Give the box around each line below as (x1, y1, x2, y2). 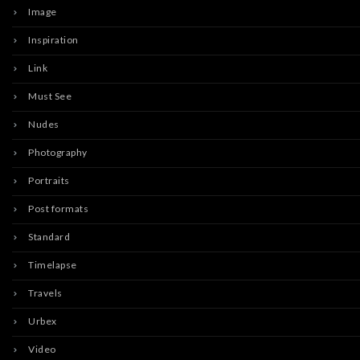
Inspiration (28, 34, 79, 46)
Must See (28, 90, 72, 102)
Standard (28, 231, 70, 243)
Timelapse (28, 259, 77, 271)
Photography (28, 146, 88, 158)
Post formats (28, 202, 88, 215)
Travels (28, 287, 63, 299)
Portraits (28, 174, 70, 186)
